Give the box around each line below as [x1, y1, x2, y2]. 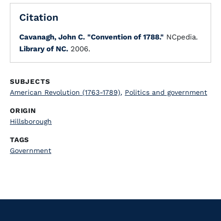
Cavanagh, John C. [19, 33, 85, 41]
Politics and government [125, 88, 207, 96]
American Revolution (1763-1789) [10, 88, 120, 96]
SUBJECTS [10, 77, 50, 85]
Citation [19, 11, 58, 23]
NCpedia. [164, 33, 198, 41]
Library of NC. [19, 44, 68, 53]
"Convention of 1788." [87, 33, 164, 41]
